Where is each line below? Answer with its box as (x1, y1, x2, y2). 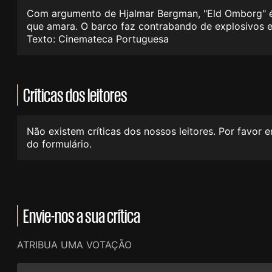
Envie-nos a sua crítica (23, 206, 140, 225)
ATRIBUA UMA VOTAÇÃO (17, 238, 132, 251)
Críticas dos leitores (23, 85, 127, 104)
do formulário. (27, 137, 92, 150)
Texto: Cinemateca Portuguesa (27, 32, 169, 45)
